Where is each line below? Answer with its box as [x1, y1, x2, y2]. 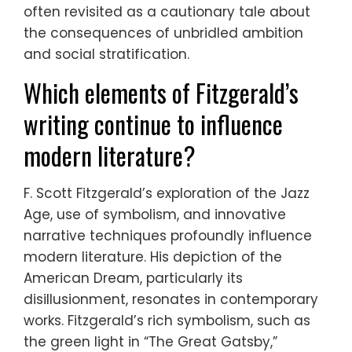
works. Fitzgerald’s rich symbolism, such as [24, 311, 310, 331]
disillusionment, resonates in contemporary [24, 290, 318, 310]
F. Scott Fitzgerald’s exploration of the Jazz [24, 184, 310, 203]
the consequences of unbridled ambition [24, 24, 303, 43]
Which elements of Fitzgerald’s [24, 74, 299, 112]
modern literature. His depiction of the [24, 247, 282, 267]
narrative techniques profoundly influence [24, 226, 312, 246]
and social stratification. [24, 45, 189, 64]
